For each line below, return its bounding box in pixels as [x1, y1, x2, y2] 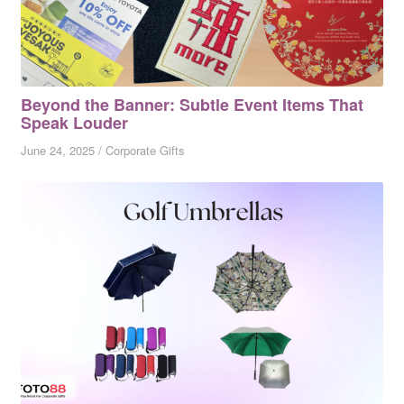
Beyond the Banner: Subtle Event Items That [20, 93, 363, 117]
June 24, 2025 [20, 142, 95, 160]
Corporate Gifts [105, 142, 185, 160]
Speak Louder [20, 111, 128, 135]
